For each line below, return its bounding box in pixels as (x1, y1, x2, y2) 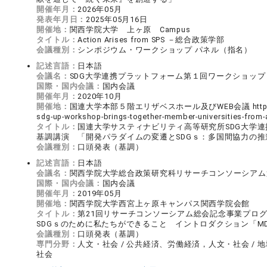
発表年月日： (36, 15, 86, 24)
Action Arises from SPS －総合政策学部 (77, 35, 225, 44)
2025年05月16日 (86, 15, 148, 24)
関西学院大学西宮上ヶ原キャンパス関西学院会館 (69, 199, 250, 208)
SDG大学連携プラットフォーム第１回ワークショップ (69, 72, 266, 80)
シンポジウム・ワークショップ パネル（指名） (77, 45, 252, 54)
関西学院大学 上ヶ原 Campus (69, 25, 191, 34)
